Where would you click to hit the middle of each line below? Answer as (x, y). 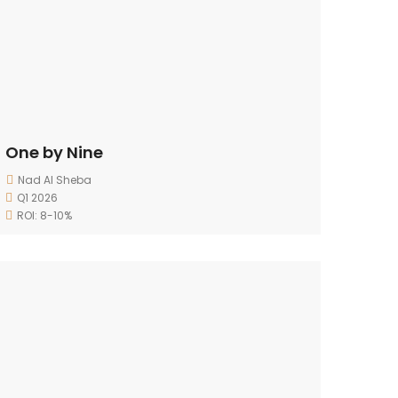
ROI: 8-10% (44, 215)
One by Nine (54, 152)
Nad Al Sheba (55, 180)
